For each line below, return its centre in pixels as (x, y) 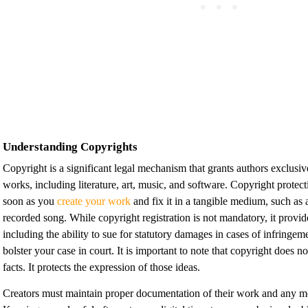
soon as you (30, 201)
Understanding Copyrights (70, 146)
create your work (94, 201)
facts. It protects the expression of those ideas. (103, 267)
